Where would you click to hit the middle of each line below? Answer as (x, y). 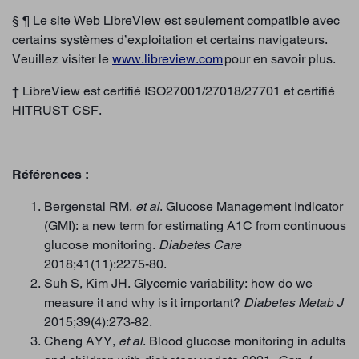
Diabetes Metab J (293, 303)
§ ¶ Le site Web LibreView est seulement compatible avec (176, 21)
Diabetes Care (200, 245)
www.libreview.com (167, 59)
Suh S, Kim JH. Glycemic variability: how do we (178, 284)
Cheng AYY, (81, 341)
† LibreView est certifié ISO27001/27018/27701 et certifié (173, 91)
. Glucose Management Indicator (251, 207)
